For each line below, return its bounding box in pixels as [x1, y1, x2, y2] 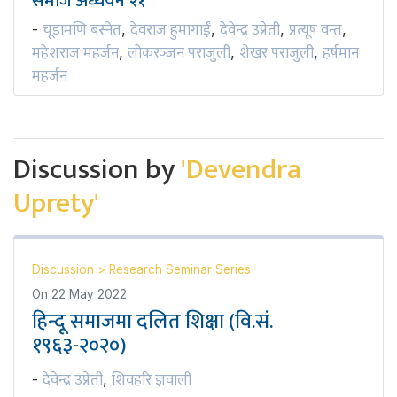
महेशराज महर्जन [32, 41, 119, 66]
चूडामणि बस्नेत [43, 18, 121, 43]
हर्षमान [323, 41, 359, 66]
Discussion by [13, 146, 181, 194]
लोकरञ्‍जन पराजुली [128, 41, 230, 66]
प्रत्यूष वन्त [289, 18, 342, 43]
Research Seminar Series [109, 262, 251, 277]
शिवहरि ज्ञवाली [112, 368, 191, 393]
